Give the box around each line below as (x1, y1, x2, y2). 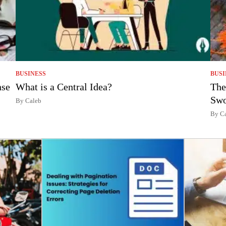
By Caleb (16, 96, 42, 104)
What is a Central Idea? (16, 81, 112, 92)
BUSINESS (16, 70, 46, 77)
